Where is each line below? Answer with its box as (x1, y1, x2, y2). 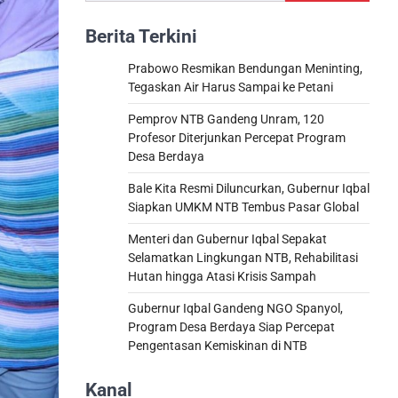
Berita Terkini (85, 26, 197, 47)
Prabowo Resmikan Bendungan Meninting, (128, 61, 362, 76)
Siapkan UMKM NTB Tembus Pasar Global (128, 200, 359, 214)
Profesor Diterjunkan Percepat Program (128, 131, 346, 145)
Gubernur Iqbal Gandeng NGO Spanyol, (128, 301, 343, 315)
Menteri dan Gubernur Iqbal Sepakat (128, 232, 327, 246)
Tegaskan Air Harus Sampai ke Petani (128, 80, 333, 94)
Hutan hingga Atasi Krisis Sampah (128, 269, 316, 283)
